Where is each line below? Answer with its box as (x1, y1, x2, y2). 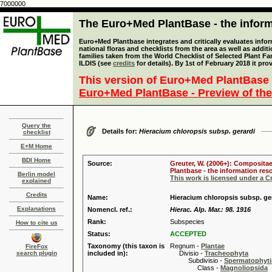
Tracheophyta (205, 250, 248, 257)
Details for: (102, 127, 139, 135)
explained (22, 177, 51, 184)
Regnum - (170, 242, 201, 250)
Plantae (201, 242, 225, 250)
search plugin (16, 250, 57, 256)
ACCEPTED (170, 230, 206, 237)
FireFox (25, 243, 48, 250)
